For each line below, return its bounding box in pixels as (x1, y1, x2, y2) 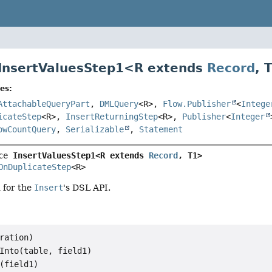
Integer (231, 112, 265, 122)
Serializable (66, 124, 124, 135)
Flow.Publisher (163, 99, 231, 109)
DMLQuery (100, 99, 139, 109)
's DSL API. (63, 183, 111, 193)
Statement (139, 124, 183, 135)
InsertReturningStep (66, 112, 158, 122)
